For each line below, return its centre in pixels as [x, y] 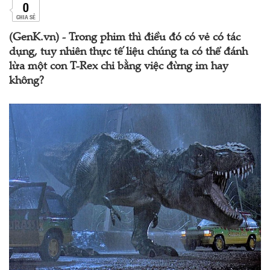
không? [27, 81]
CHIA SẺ [26, 17]
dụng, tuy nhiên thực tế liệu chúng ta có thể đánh [128, 52]
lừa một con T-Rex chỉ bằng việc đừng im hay [119, 67]
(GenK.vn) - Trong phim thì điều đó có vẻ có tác [125, 38]
